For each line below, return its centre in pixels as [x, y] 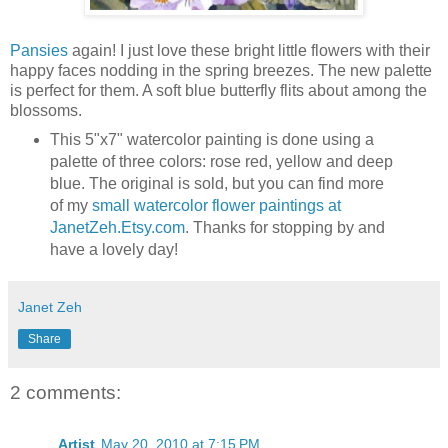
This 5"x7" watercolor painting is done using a [211, 139]
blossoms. [46, 110]
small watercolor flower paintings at [214, 205]
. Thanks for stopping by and [284, 227]
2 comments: [65, 392]
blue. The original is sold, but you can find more [216, 183]
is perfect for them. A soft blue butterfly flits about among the [218, 90]
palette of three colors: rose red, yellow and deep [221, 161]
